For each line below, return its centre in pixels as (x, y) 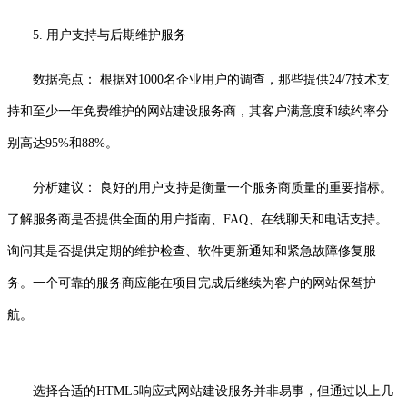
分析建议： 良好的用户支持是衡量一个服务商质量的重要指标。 (213, 187)
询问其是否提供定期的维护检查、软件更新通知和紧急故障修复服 (192, 251)
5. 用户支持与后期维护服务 (109, 35)
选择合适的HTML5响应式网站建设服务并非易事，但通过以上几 (200, 391)
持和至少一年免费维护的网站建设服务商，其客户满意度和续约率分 (198, 111)
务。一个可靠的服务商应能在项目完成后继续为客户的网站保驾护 (192, 283)
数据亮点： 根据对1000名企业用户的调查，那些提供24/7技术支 (211, 79)
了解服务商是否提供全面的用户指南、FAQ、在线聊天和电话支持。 (198, 219)
